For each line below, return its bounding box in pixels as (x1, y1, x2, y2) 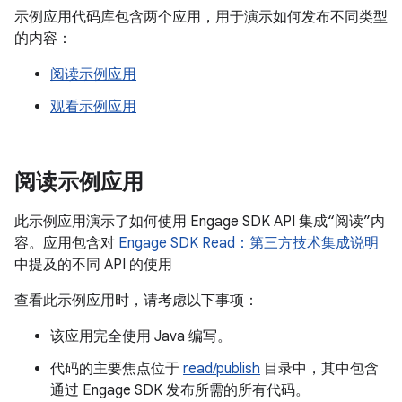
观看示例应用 (50, 98, 136, 116)
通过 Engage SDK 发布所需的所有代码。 (50, 381, 310, 399)
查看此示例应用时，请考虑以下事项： (14, 292, 258, 310)
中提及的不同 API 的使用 (14, 256, 172, 274)
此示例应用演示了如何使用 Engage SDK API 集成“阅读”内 (14, 213, 385, 231)
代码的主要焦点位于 (50, 360, 183, 378)
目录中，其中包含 (260, 360, 379, 378)
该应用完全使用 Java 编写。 (50, 328, 232, 345)
